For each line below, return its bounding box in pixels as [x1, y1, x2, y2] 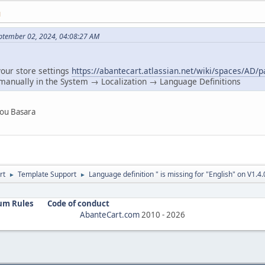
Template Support [18, 169, 76, 180]
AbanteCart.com [80, 209, 140, 221]
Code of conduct [47, 198, 109, 209]
